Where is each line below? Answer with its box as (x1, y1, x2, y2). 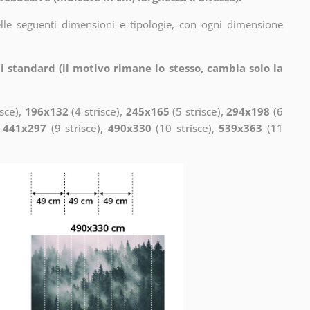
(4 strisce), (68, 104, 126, 118)
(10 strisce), (151, 120, 219, 135)
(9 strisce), (46, 120, 108, 135)
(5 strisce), (169, 104, 227, 118)
